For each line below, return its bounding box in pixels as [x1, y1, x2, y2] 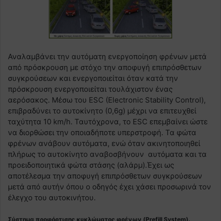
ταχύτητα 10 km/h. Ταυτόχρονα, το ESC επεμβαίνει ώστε [8, 117, 208, 127]
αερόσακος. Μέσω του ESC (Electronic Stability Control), [8, 95, 206, 105]
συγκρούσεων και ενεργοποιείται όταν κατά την [8, 74, 178, 83]
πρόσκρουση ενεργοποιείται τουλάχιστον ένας [8, 84, 175, 94]
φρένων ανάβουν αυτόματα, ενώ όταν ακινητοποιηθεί [8, 139, 200, 148]
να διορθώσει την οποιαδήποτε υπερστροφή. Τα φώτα [8, 128, 196, 138]
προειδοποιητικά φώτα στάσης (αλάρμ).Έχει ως [8, 160, 174, 170]
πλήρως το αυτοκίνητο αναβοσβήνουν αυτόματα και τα [8, 149, 207, 159]
